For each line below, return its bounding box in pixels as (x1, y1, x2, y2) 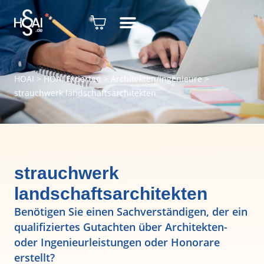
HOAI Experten (44, 73, 101, 84)
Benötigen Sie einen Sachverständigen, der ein (14, 204, 247, 219)
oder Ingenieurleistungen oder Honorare (14, 235, 220, 249)
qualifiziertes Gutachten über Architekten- (14, 220, 227, 234)
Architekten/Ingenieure (111, 73, 202, 84)
